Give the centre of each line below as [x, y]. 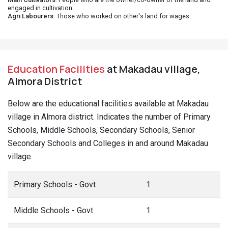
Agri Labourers [31, 16]
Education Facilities [56, 69]
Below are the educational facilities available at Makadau [108, 104]
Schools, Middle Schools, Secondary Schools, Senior [101, 130]
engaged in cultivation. [41, 8]
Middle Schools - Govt [53, 210]
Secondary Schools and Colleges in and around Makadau [108, 143]
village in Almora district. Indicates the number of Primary [109, 117]
